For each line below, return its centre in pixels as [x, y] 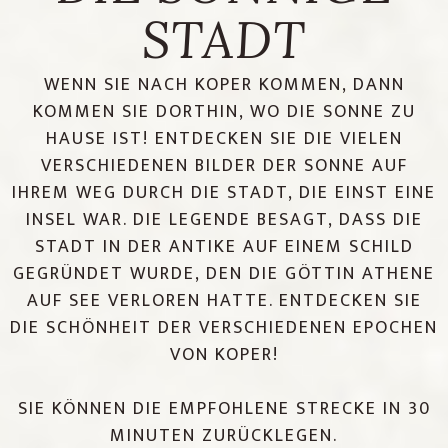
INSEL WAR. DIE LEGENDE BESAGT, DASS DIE [224, 219]
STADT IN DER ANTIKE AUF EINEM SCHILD [224, 246]
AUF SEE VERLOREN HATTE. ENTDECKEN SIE [224, 300]
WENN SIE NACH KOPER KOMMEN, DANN [224, 84]
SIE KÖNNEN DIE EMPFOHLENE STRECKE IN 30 [224, 408]
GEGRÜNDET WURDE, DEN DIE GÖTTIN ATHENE [224, 273]
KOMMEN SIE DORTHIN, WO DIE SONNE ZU [224, 111]
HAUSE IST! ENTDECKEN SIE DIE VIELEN [224, 138]
